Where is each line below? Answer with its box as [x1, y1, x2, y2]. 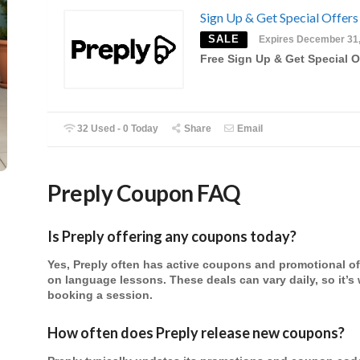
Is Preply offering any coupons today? [47, 227, 297, 246]
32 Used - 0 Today [75, 122, 159, 134]
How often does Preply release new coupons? [47, 323, 345, 342]
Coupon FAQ [116, 178, 240, 207]
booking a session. [47, 289, 153, 302]
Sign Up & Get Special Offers [200, 10, 358, 26]
